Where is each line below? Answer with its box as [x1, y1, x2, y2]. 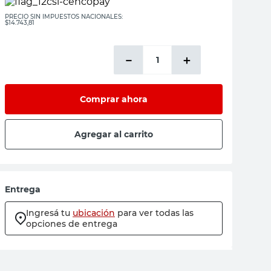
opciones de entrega [26, 218, 117, 229]
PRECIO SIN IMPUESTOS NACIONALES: [5, 13, 123, 21]
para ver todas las [117, 207, 194, 218]
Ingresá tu [26, 207, 70, 218]
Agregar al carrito [74, 128, 153, 140]
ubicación [73, 207, 115, 218]
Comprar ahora [80, 93, 148, 105]
